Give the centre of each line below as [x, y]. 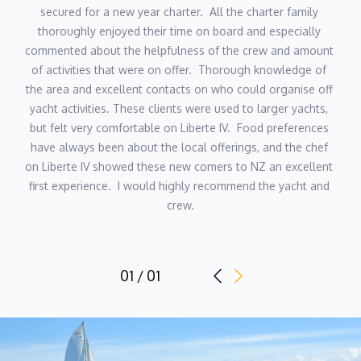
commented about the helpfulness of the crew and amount [179, 50]
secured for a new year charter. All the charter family [179, 12]
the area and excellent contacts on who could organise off [179, 89]
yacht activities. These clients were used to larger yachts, [179, 108]
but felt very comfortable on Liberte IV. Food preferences [179, 128]
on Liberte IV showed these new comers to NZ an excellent [179, 166]
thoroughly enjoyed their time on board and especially [179, 31]
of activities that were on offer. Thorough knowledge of [179, 70]
